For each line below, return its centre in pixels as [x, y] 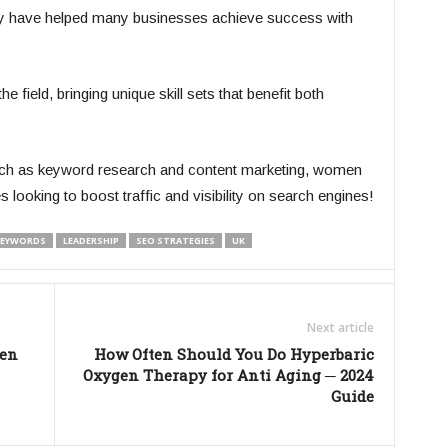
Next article [340, 327]
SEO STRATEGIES [175, 240]
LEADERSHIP [90, 240]
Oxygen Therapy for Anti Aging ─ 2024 [228, 374]
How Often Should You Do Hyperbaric [233, 353]
